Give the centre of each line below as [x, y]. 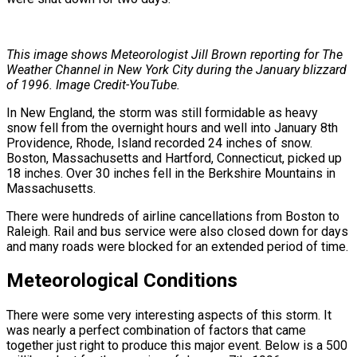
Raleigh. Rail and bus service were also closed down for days [177, 231]
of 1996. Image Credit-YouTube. [93, 84]
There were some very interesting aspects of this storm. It [169, 316]
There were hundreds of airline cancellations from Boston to [173, 216]
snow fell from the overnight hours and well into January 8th [174, 127]
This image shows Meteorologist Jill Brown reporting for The [175, 54]
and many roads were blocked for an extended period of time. [177, 246]
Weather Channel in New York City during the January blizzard [177, 69]
